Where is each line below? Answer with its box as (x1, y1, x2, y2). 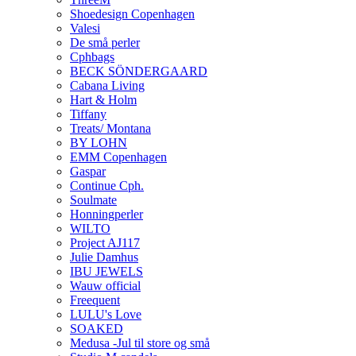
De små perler (70, 36, 140, 49)
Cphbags (70, 50, 114, 64)
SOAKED (70, 322, 123, 335)
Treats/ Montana (70, 122, 151, 135)
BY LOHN (70, 136, 127, 149)
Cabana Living (70, 79, 145, 92)
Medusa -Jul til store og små (70, 336, 210, 350)
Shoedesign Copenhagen (70, 7, 195, 21)
